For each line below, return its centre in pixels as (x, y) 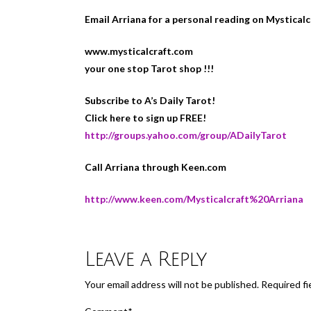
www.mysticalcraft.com (139, 51)
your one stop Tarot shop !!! (149, 68)
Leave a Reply (146, 260)
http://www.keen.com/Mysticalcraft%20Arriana (194, 199)
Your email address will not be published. (172, 285)
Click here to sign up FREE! (145, 117)
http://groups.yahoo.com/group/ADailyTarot (186, 135)
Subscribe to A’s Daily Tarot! (150, 100)
